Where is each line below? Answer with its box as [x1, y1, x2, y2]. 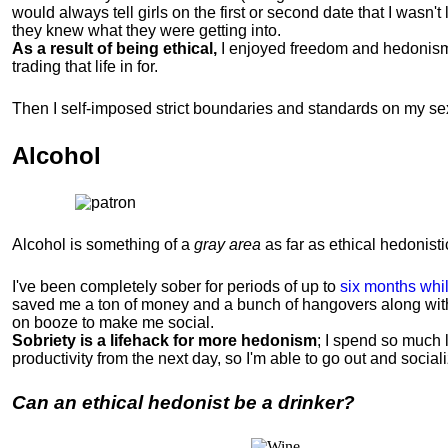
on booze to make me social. [12, 314, 214, 331]
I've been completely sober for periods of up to [12, 278, 340, 295]
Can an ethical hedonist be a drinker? [12, 392, 355, 413]
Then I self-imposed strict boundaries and [12, 100, 308, 117]
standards [308, 100, 378, 117]
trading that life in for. [12, 58, 158, 75]
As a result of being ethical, [12, 40, 217, 57]
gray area [194, 236, 261, 253]
